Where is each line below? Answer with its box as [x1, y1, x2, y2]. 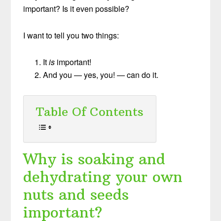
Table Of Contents [36, 104, 144, 119]
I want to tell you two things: [23, 29, 119, 41]
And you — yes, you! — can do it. [43, 69, 159, 80]
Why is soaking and [23, 149, 166, 168]
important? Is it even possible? [23, 2, 130, 14]
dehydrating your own [23, 167, 183, 186]
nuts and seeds [23, 185, 129, 204]
